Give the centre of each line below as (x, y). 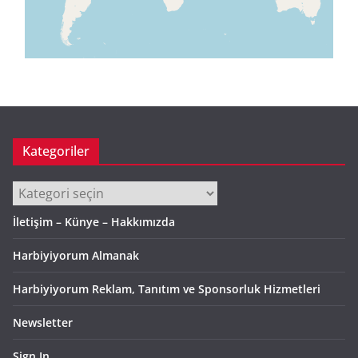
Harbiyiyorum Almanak (76, 256)
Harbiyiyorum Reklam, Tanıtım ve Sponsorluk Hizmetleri (167, 289)
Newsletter (43, 323)
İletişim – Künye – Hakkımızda (94, 222)
